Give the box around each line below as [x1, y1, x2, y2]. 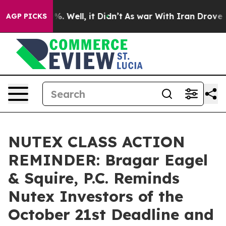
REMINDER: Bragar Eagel [8, 150, 208, 169]
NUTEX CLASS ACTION [8, 132, 185, 151]
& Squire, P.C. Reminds [8, 168, 180, 188]
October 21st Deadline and [8, 205, 214, 224]
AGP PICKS [6, 12, 47, 21]
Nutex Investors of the [8, 187, 183, 206]
